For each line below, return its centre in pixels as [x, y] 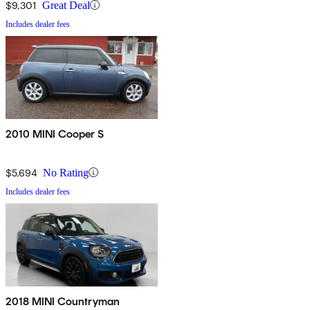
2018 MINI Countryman [63, 301]
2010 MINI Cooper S [55, 134]
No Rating [66, 172]
